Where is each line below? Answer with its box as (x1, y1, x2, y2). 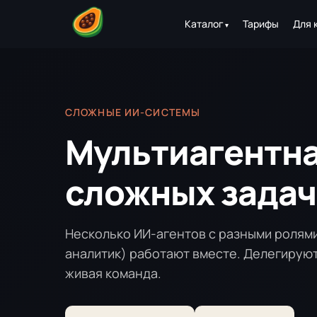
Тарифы (242, 17, 279, 30)
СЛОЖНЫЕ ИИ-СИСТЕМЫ (65, 105, 201, 119)
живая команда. (65, 265, 161, 282)
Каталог (184, 17, 224, 30)
